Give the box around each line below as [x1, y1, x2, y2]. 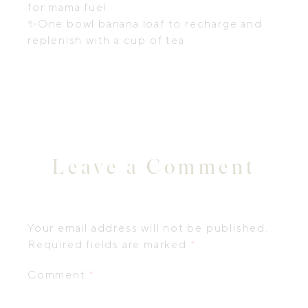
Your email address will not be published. [27, 221, 269, 235]
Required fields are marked [27, 238, 190, 252]
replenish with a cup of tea [27, 34, 185, 47]
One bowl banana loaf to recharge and [37, 17, 263, 31]
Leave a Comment [52, 153, 256, 180]
